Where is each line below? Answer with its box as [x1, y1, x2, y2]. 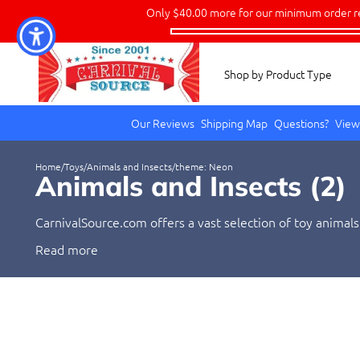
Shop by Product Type [224, 66, 333, 83]
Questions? [273, 115, 329, 132]
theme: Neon [175, 160, 233, 174]
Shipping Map [200, 115, 268, 132]
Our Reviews [130, 115, 194, 132]
